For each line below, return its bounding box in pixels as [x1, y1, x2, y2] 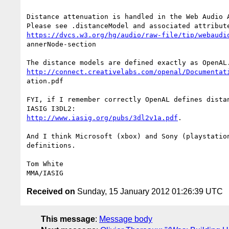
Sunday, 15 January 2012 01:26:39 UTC [75, 187, 223, 196]
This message [41, 214, 95, 223]
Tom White [27, 159, 63, 168]
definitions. [27, 141, 76, 149]
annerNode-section [27, 40, 96, 48]
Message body [99, 214, 152, 223]
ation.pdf [27, 77, 67, 85]
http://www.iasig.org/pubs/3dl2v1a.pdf [27, 113, 178, 122]
